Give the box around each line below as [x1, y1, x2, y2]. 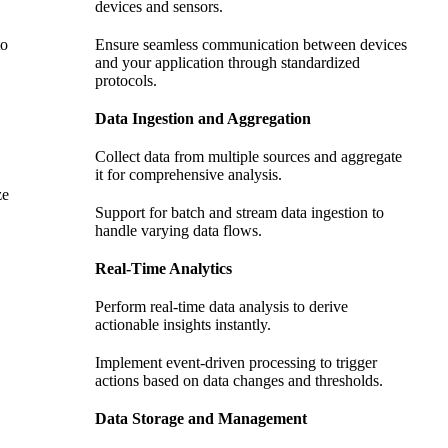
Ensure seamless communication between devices [95, 36, 407, 54]
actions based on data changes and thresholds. [95, 372, 383, 390]
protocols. [95, 72, 157, 90]
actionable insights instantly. [95, 316, 271, 334]
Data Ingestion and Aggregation [95, 110, 311, 128]
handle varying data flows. [95, 222, 262, 240]
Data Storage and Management [95, 410, 307, 428]
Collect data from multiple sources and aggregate [95, 148, 402, 166]
